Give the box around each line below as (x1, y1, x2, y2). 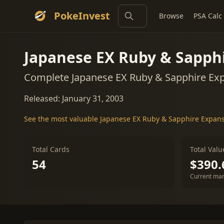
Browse (159, 11, 183, 20)
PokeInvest (54, 9, 110, 22)
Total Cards (32, 144, 69, 154)
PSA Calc (193, 11, 222, 20)
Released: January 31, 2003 (24, 93, 123, 104)
